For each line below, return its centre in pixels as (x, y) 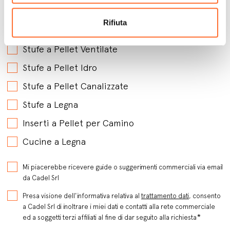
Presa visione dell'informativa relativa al (82, 196)
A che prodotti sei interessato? (73, 32)
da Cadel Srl (41, 178)
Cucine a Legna (54, 141)
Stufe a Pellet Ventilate (70, 49)
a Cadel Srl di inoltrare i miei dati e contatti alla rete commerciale (119, 207)
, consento (205, 196)
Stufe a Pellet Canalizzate (75, 86)
